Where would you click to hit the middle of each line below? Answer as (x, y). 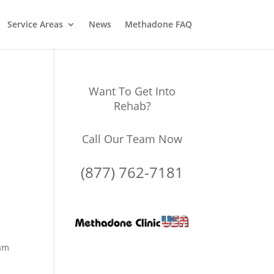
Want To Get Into (132, 91)
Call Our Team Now (132, 139)
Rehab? (132, 106)
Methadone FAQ (158, 24)
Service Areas (35, 24)
